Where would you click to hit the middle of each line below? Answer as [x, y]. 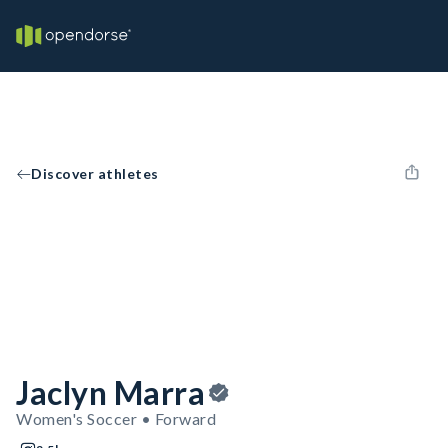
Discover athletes [95, 173]
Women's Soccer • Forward [116, 418]
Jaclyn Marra [110, 392]
